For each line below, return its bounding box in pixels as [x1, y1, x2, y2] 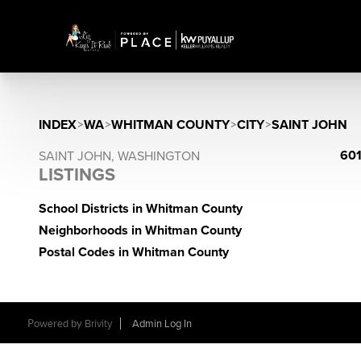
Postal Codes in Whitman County [39, 244, 229, 260]
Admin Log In [131, 317, 192, 330]
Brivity [84, 317, 112, 330]
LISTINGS [39, 164, 115, 185]
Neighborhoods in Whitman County [39, 222, 242, 239]
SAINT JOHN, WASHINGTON [39, 148, 200, 164]
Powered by [27, 317, 85, 330]
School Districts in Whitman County [39, 201, 243, 217]
